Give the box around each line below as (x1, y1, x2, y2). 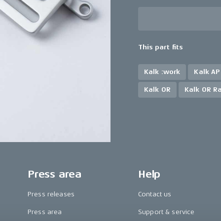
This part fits (138, 43, 184, 51)
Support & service (138, 208, 195, 216)
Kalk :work (144, 68, 181, 75)
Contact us (138, 190, 172, 198)
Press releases (28, 190, 74, 198)
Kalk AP (194, 68, 220, 75)
